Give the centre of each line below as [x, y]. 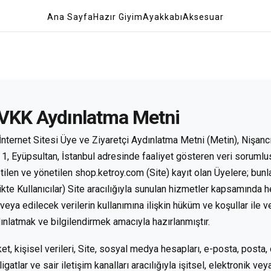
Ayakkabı [163, 17]
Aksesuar [203, 17]
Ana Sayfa [70, 17]
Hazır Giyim [118, 17]
